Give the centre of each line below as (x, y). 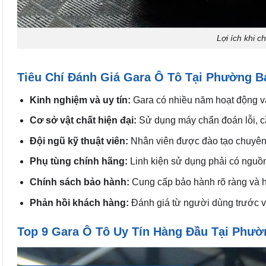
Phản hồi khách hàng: (79, 202)
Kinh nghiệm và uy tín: (80, 100)
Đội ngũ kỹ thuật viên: (79, 141)
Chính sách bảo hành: (79, 182)
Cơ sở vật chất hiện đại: (83, 121)
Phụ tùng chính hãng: (78, 161)
